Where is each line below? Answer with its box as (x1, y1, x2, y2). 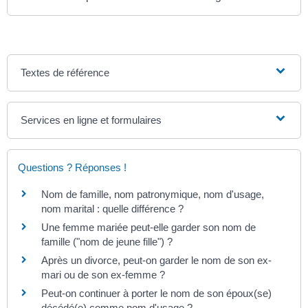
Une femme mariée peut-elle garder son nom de (41, 221, 256, 234)
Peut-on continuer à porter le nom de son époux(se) (41, 287, 272, 300)
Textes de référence (21, 67, 110, 79)
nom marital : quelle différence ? (41, 203, 184, 215)
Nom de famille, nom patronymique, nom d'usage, (41, 188, 264, 201)
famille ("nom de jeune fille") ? (41, 236, 173, 248)
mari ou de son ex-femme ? (41, 269, 168, 281)
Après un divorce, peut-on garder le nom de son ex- (41, 254, 272, 267)
